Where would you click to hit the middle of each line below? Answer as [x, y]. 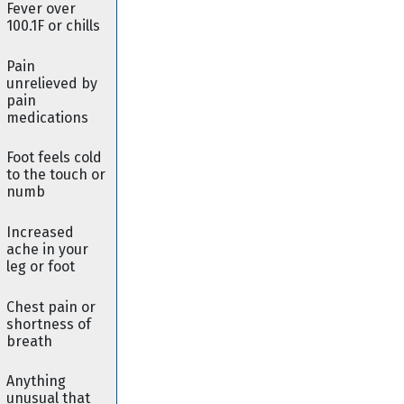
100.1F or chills [53, 26]
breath [29, 341]
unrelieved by [52, 83]
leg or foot [41, 266]
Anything [36, 381]
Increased [40, 232]
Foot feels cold [54, 158]
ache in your [47, 249]
